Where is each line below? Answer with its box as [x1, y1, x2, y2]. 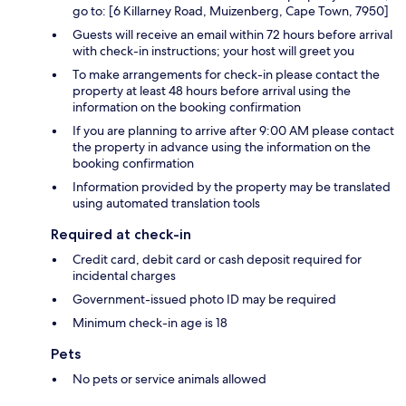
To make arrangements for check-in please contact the [72, 66, 380, 83]
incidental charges [72, 267, 176, 285]
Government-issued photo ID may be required [72, 291, 336, 308]
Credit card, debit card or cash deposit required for [72, 251, 362, 268]
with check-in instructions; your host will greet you [72, 43, 354, 60]
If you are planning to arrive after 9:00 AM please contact [72, 122, 394, 140]
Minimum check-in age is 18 [72, 314, 227, 332]
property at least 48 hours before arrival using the [72, 82, 351, 100]
